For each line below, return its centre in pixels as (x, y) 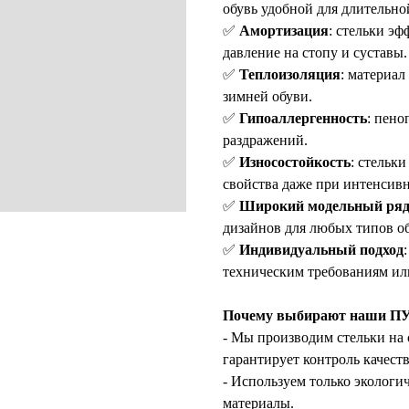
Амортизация (284, 31)
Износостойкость (295, 162)
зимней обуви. (267, 96)
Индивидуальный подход (321, 250)
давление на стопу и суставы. (315, 52)
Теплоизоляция (290, 74)
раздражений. (265, 140)
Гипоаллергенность (303, 118)
